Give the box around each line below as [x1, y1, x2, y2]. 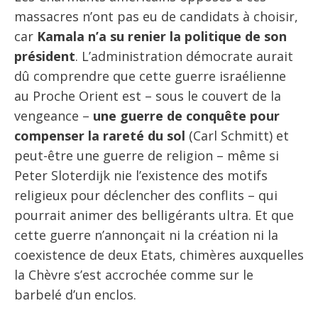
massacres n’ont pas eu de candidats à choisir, [14, 7, 298, 25]
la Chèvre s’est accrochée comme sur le [14, 265, 253, 283]
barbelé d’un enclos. [14, 285, 136, 303]
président [14, 47, 75, 65]
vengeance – [14, 106, 93, 124]
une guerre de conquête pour [93, 106, 280, 124]
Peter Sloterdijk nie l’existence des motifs [14, 166, 268, 184]
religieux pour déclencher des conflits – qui [14, 186, 278, 204]
